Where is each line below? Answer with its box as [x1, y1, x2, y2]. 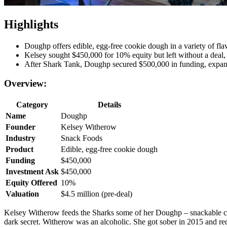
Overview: [4, 78, 47, 89]
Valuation [6, 190, 39, 199]
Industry [6, 134, 35, 143]
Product [6, 145, 33, 154]
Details [97, 100, 121, 109]
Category [16, 100, 48, 109]
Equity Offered [6, 178, 57, 187]
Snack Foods [61, 134, 102, 143]
